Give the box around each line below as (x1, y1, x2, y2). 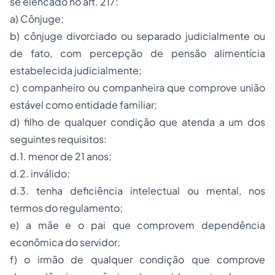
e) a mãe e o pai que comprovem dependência (10, 219, 265, 232)
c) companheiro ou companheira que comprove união (10, 81, 265, 95)
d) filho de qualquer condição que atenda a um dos (10, 115, 265, 129)
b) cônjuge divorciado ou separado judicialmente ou (10, 29, 265, 43)
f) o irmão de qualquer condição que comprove (10, 253, 265, 266)
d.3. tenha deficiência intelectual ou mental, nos (10, 184, 265, 198)
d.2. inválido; (10, 167, 70, 180)
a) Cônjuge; (10, 12, 64, 26)
